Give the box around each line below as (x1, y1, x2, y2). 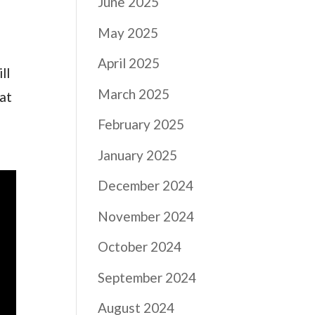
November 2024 (98, 207, 195, 224)
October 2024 (98, 238, 182, 255)
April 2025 (98, 55, 160, 71)
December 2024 (98, 177, 194, 193)
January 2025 (98, 146, 178, 163)
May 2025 (98, 24, 159, 41)
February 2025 (98, 116, 185, 132)
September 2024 (98, 269, 197, 285)
